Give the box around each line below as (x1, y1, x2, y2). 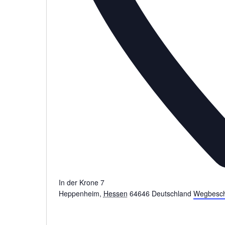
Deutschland (151, 188, 191, 199)
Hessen (103, 188, 128, 199)
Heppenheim (58, 188, 99, 199)
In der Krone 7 (58, 177, 104, 188)
